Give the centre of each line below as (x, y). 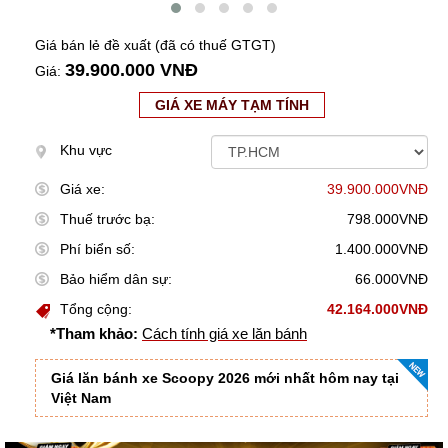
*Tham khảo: (94, 334)
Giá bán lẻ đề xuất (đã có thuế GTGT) (155, 45)
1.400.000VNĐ (381, 249)
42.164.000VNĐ (377, 309)
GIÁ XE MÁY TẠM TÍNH (231, 105)
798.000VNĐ (387, 219)
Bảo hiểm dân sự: (116, 279)
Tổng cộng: (96, 309)
